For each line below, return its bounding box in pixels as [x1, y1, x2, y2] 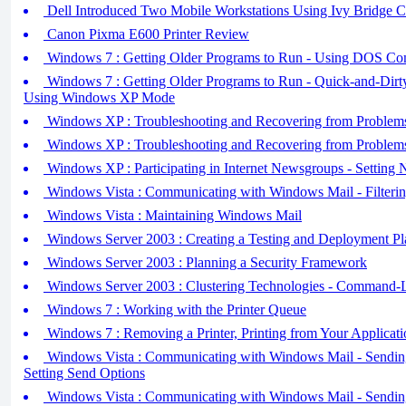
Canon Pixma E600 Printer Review [43, 26, 249, 42]
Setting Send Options [24, 365, 145, 381]
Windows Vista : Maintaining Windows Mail [43, 208, 302, 223]
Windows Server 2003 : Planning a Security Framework [43, 255, 367, 270]
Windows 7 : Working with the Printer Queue [43, 302, 306, 317]
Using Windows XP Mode [24, 90, 175, 105]
